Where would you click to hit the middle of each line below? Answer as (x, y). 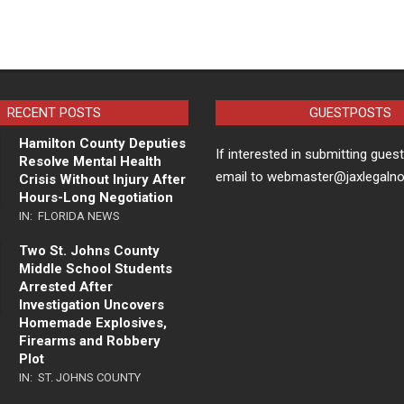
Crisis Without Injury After (102, 180)
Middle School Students (95, 269)
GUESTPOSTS (350, 113)
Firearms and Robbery (89, 341)
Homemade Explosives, (92, 323)
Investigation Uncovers (91, 305)
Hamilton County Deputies (102, 144)
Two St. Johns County (89, 251)
